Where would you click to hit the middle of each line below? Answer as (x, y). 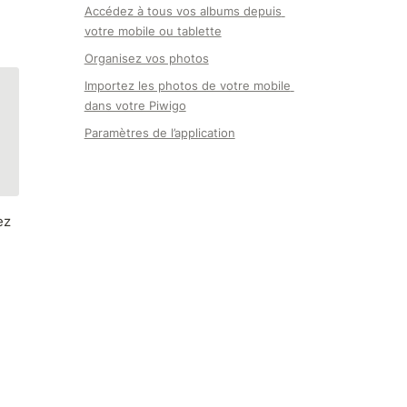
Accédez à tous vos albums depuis (183, 11)
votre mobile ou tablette (153, 31)
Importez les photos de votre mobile (187, 85)
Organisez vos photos (146, 58)
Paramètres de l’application (159, 133)
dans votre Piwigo (135, 105)
